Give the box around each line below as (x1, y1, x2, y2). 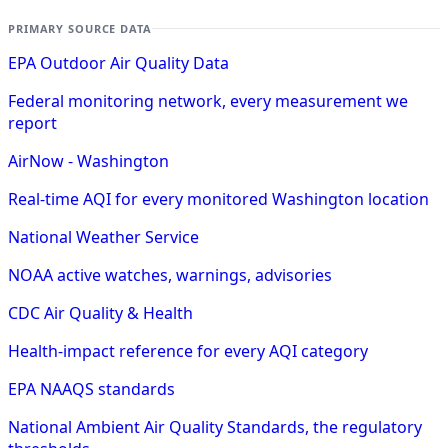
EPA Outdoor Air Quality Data (8, 51, 229, 74)
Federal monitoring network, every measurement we (8, 89, 408, 112)
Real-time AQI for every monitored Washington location (8, 187, 429, 210)
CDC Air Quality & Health (8, 301, 193, 324)
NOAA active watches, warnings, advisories (8, 263, 332, 286)
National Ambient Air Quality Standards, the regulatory (8, 415, 422, 438)
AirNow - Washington (8, 149, 169, 172)
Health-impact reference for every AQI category (8, 339, 368, 362)
